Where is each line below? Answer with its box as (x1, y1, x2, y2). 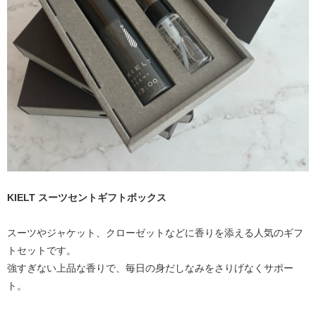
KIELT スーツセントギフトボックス (7, 191, 166, 203)
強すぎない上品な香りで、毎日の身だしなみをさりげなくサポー (7, 262, 293, 274)
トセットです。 (7, 244, 76, 256)
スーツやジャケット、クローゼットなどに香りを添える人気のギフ (7, 226, 303, 238)
